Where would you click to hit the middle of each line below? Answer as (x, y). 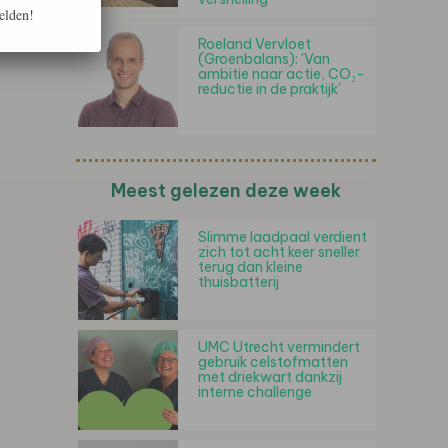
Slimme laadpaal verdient (282, 237)
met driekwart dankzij (270, 377)
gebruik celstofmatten (273, 362)
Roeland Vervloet (254, 44)
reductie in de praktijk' (269, 89)
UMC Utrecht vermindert (279, 347)
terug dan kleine (250, 267)
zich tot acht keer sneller (279, 252)
